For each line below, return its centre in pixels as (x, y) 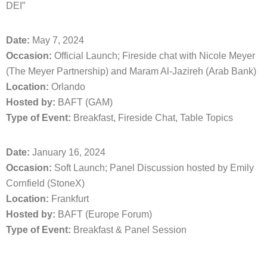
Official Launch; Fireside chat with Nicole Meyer (153, 56)
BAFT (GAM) (84, 102)
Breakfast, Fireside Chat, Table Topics (152, 118)
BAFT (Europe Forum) (104, 214)
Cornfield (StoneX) (45, 183)
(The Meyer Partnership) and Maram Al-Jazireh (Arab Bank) (131, 71)
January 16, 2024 (68, 152)
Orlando (67, 87)
